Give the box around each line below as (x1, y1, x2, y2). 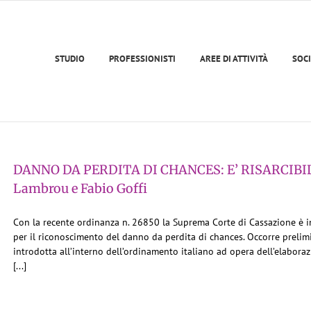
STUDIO (55, 52, 85, 65)
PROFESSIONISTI (109, 52, 176, 65)
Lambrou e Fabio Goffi (13, 180, 147, 196)
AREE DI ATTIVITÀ (200, 52, 268, 65)
